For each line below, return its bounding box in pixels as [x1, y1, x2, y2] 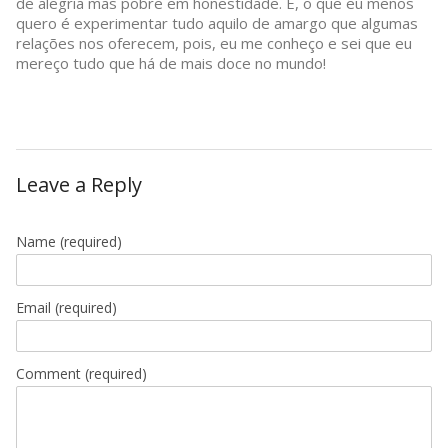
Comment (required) [16, 363, 147, 383]
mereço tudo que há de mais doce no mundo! [16, 52, 326, 73]
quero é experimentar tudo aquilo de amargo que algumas [16, 12, 418, 33]
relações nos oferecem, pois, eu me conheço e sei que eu [16, 32, 412, 53]
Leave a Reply [16, 170, 142, 198]
